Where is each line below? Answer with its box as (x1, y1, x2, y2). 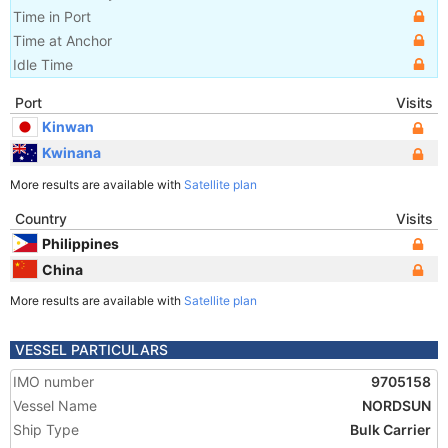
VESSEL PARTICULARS (15, 341, 168, 358)
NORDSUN (362, 397, 431, 414)
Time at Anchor (13, 32, 112, 49)
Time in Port (13, 8, 91, 25)
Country (15, 210, 67, 227)
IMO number (13, 373, 94, 390)
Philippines (42, 234, 119, 252)
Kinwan (42, 117, 94, 135)
